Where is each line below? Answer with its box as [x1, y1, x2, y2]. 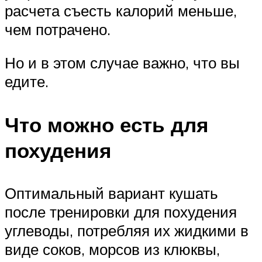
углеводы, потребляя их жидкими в [5, 220, 249, 240]
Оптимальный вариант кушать [5, 183, 218, 202]
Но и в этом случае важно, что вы [5, 53, 240, 73]
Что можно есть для [5, 111, 208, 137]
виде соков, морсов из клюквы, [5, 239, 220, 258]
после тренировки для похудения [5, 202, 237, 221]
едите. [5, 72, 53, 91]
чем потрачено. [5, 19, 119, 39]
